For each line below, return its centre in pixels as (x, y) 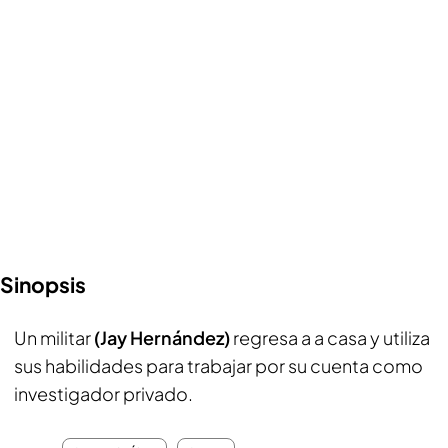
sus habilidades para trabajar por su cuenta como (218, 365)
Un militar (54, 337)
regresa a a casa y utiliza (331, 337)
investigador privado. (103, 393)
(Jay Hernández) (163, 337)
